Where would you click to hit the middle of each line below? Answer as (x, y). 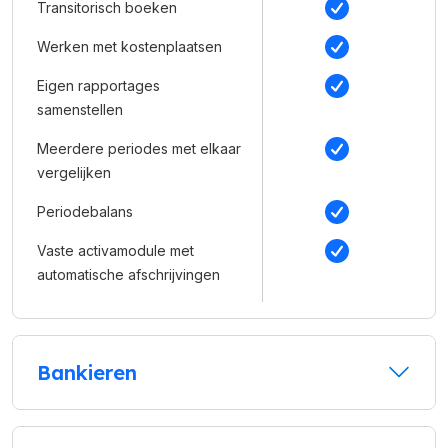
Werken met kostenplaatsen (129, 46)
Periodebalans (85, 211)
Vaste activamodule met (115, 250)
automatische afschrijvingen (128, 274)
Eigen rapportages (98, 85)
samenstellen (80, 109)
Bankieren (87, 372)
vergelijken (74, 172)
